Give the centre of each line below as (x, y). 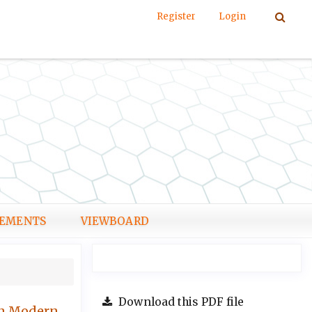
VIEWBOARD (115, 221)
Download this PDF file (180, 302)
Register (176, 16)
